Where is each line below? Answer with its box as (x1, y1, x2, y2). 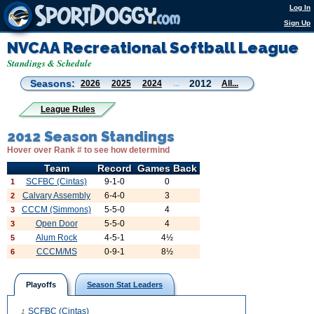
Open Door (35, 219, 78, 228)
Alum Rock (36, 233, 77, 243)
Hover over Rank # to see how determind (7, 145, 170, 155)
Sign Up (284, 19, 310, 27)
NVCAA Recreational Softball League (7, 39, 299, 57)
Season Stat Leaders (87, 280, 163, 289)
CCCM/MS (36, 247, 77, 257)
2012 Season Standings (7, 128, 175, 145)
